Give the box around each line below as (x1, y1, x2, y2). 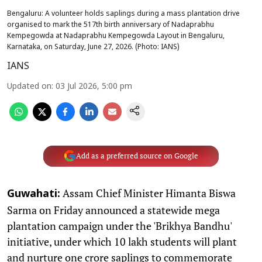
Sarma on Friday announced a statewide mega (7, 202, 220, 217)
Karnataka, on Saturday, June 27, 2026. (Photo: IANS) (7, 43, 180, 51)
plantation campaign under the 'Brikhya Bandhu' (7, 218, 232, 233)
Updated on (7, 81, 51, 92)
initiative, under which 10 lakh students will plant (7, 234, 237, 249)
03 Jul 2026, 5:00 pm (56, 81, 132, 92)
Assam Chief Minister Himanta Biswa (60, 185, 236, 200)
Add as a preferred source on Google (75, 151, 198, 161)
